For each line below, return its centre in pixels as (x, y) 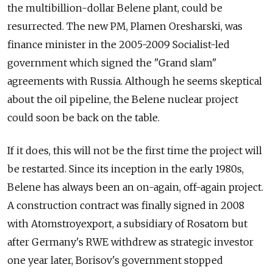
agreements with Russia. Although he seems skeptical (135, 81)
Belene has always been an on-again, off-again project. (135, 187)
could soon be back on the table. (83, 118)
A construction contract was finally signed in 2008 (126, 206)
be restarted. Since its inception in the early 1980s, (126, 169)
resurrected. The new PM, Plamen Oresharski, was (125, 27)
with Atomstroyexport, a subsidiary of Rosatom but (127, 224)
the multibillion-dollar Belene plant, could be (115, 8)
